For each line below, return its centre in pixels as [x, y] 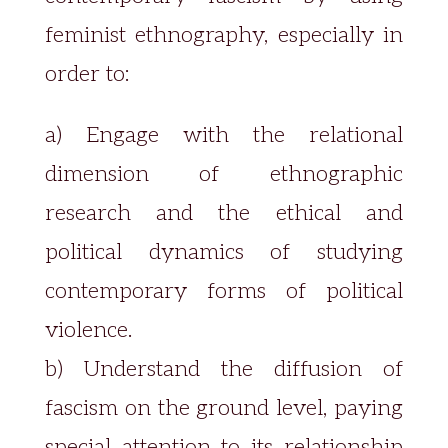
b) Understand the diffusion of [224, 369]
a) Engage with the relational [224, 135]
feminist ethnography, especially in [224, 35]
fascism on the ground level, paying [224, 408]
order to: [86, 74]
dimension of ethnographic [224, 174]
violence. [88, 330]
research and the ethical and [224, 213]
